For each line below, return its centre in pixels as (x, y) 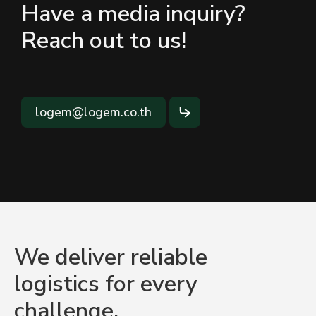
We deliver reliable (111, 257)
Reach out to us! (104, 40)
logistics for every (106, 284)
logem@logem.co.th (93, 112)
